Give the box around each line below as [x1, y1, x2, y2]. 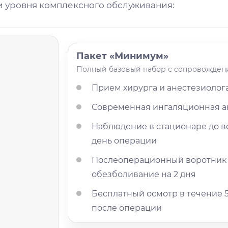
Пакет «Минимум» [76, 50, 169, 62]
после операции [92, 203, 162, 213]
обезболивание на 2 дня [92, 169, 196, 180]
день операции [92, 136, 157, 146]
